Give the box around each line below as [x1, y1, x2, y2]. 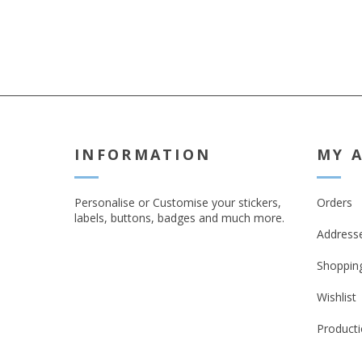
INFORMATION [74, 145, 212, 164]
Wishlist [317, 289, 356, 305]
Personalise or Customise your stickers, [74, 195, 281, 210]
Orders [317, 195, 352, 210]
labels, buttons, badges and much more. [74, 210, 284, 225]
